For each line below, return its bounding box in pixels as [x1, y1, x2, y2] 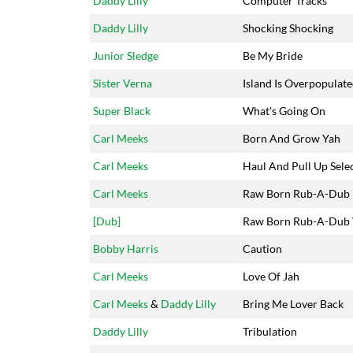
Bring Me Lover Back [243, 297, 344, 310]
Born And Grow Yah [243, 132, 340, 145]
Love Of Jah [243, 269, 299, 283]
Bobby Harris [93, 242, 158, 255]
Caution [243, 242, 282, 255]
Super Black [93, 104, 150, 117]
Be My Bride [243, 49, 303, 62]
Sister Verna [93, 76, 152, 90]
